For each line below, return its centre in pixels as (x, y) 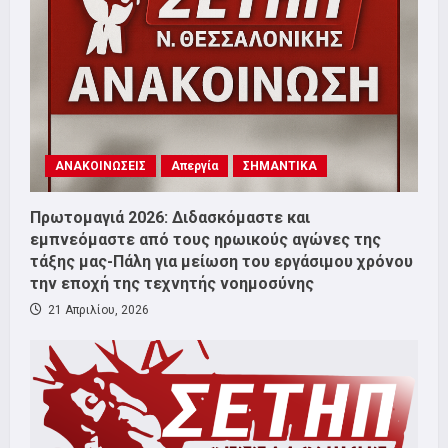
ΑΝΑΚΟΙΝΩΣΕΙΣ (100, 166)
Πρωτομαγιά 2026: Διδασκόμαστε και (170, 218)
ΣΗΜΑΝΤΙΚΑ (280, 166)
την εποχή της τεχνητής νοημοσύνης (172, 284)
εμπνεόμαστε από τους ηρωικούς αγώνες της (205, 240)
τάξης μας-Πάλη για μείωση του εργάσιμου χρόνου (221, 262)
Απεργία (194, 166)
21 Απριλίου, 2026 (97, 310)
